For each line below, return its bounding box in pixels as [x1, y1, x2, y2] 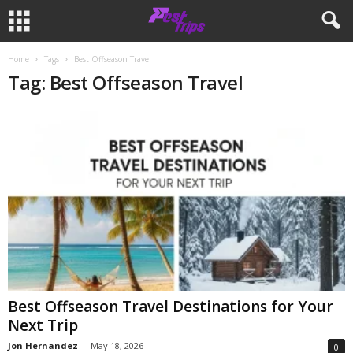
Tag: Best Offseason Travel [8, 69, 243, 95]
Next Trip [8, 315, 78, 336]
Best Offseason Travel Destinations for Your [8, 296, 333, 318]
